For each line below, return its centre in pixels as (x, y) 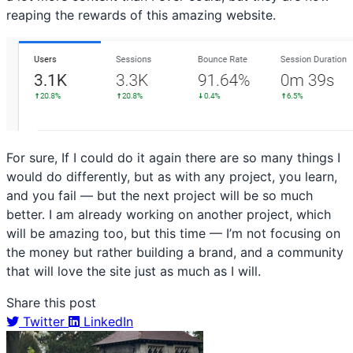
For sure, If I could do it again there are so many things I (173, 158)
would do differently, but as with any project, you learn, (172, 177)
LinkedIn (108, 322)
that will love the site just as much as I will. (134, 271)
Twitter (44, 322)
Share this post (51, 303)
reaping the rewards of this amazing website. (141, 15)
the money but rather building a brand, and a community (175, 253)
